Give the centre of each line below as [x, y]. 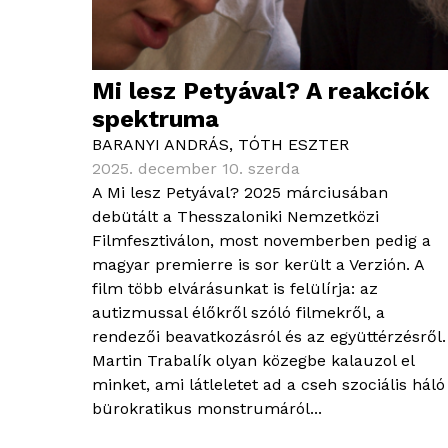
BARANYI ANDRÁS [160, 145]
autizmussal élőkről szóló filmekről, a [238, 313]
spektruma [155, 119]
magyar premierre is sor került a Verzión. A [258, 265]
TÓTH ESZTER [293, 145]
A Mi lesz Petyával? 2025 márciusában [240, 193]
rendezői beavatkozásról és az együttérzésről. [269, 337]
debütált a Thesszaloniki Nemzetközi [235, 217]
